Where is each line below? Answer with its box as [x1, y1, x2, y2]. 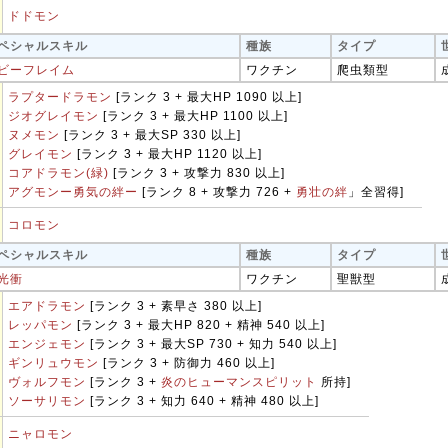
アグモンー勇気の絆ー [8, 185, 138, 199]
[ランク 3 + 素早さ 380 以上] [86, 299, 262, 313]
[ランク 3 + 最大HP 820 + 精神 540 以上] [73, 318, 325, 332]
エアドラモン [8, 299, 86, 313]
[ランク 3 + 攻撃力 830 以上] [109, 166, 285, 180]
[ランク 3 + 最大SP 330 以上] [60, 128, 241, 142]
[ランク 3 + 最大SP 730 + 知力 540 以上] [86, 337, 337, 351]
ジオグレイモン [8, 109, 99, 123]
